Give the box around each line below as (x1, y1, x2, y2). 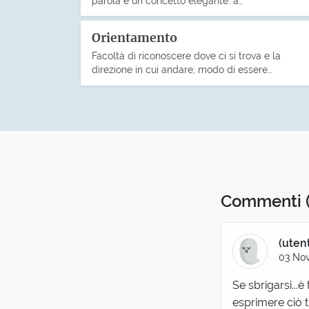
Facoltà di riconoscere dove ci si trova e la (92, 50, 281, 62)
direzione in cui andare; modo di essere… (92, 63, 272, 76)
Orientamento (92, 30, 177, 46)
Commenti (221, 190, 306, 211)
